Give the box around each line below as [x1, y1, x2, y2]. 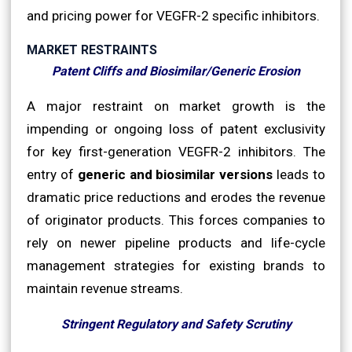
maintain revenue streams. [27, 280, 183, 296]
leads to [273, 166, 326, 182]
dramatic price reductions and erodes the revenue [27, 189, 325, 205]
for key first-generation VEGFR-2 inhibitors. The [27, 143, 325, 159]
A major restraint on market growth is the [27, 97, 325, 114]
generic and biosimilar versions [77, 166, 273, 182]
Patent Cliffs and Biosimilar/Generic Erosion [52, 63, 300, 79]
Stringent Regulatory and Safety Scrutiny [60, 316, 291, 332]
